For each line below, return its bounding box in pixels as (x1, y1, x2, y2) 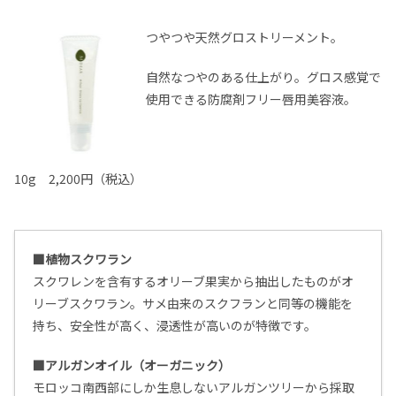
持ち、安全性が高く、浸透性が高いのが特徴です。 (33, 316, 316, 335)
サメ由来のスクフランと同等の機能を (142, 294, 353, 313)
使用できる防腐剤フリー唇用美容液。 (146, 90, 357, 109)
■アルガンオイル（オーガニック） (33, 356, 231, 375)
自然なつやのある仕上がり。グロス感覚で (146, 68, 382, 87)
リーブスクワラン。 (33, 294, 142, 313)
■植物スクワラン (33, 250, 132, 269)
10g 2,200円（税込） (14, 170, 142, 188)
